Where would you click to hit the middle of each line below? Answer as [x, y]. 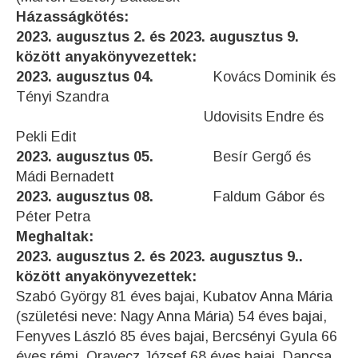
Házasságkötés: [72, 16]
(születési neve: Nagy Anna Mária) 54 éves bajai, [171, 316]
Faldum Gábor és [269, 196]
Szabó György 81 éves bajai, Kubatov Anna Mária [174, 296]
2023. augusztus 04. [115, 76]
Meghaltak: [55, 236]
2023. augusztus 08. [115, 196]
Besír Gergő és [262, 156]
